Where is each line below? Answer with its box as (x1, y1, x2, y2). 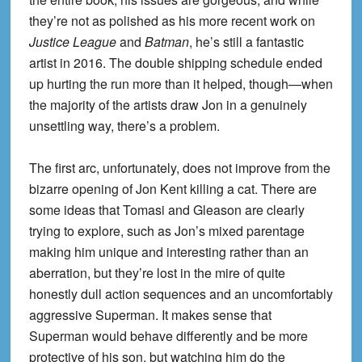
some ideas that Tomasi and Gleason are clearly (28, 200, 305, 220)
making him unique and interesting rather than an (28, 242, 309, 262)
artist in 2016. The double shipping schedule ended (28, 53, 322, 73)
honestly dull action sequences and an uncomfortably (28, 284, 333, 304)
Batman (144, 32, 189, 52)
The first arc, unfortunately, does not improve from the (28, 158, 330, 178)
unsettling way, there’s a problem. (28, 116, 220, 136)
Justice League (28, 32, 116, 52)
